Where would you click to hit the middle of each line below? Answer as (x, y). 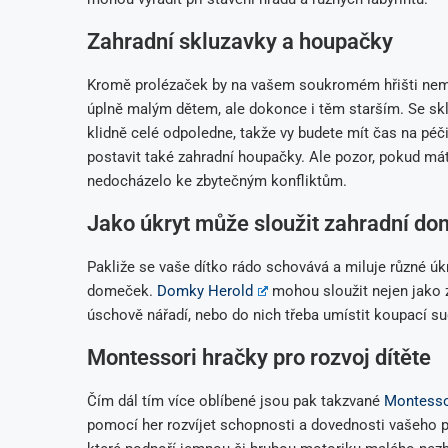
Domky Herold (205, 290)
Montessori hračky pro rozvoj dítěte (259, 357)
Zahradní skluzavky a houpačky (240, 41)
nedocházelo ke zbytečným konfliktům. (217, 180)
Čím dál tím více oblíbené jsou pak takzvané (235, 400)
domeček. (122, 290)
